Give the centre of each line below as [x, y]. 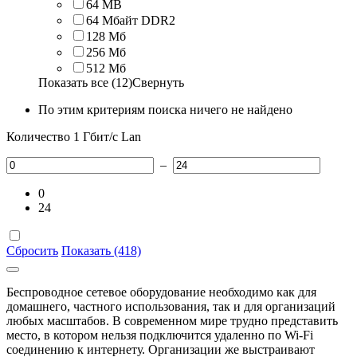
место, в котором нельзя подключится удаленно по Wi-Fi [160, 335]
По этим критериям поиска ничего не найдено [165, 109]
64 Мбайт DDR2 [131, 20]
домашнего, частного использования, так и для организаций [171, 306]
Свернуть [158, 82]
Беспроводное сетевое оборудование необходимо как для [161, 292]
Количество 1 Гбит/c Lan [74, 136]
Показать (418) [101, 250]
